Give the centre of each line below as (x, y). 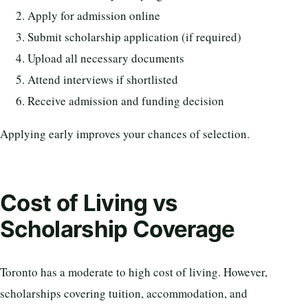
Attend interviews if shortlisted (103, 80)
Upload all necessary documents (106, 58)
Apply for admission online (94, 16)
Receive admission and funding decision (126, 101)
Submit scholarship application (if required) (134, 37)
